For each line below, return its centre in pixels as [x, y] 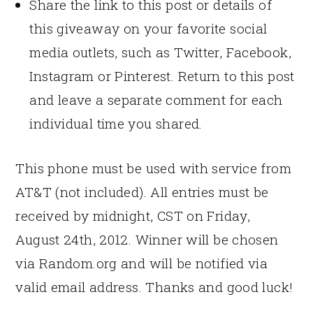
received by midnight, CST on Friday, [133, 215]
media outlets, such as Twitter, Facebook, [160, 52]
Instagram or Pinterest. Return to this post [162, 75]
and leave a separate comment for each [156, 99]
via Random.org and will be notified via [142, 263]
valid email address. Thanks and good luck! [154, 286]
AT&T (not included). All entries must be [142, 191]
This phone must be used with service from [153, 168]
